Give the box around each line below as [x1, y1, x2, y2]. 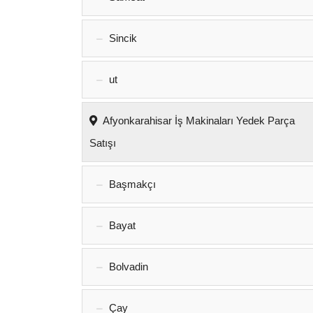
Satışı [89, 137, 116, 149]
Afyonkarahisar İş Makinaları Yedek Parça [101, 115, 295, 126]
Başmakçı [106, 178, 156, 190]
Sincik [106, 32, 137, 44]
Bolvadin [106, 261, 148, 272]
